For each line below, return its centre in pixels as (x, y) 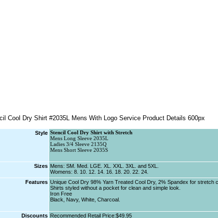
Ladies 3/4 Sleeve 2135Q (78, 144)
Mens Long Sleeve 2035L (79, 138)
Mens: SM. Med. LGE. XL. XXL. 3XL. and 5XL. (104, 166)
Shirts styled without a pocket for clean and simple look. (115, 188)
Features (36, 182)
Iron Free (61, 194)
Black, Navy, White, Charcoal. (85, 200)
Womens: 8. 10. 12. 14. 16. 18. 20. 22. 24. (99, 172)
